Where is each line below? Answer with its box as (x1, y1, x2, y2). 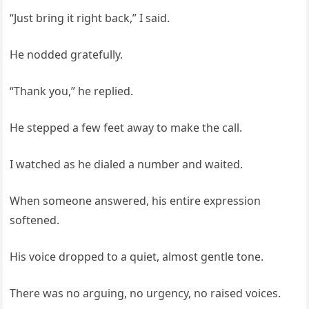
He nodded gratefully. (10, 47, 123, 62)
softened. (10, 212, 60, 228)
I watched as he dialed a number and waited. (10, 157, 243, 172)
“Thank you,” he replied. (10, 83, 134, 99)
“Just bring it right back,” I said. (10, 10, 170, 26)
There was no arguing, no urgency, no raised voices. (10, 286, 281, 301)
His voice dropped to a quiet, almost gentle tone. (10, 249, 264, 264)
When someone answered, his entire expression (10, 193, 261, 208)
